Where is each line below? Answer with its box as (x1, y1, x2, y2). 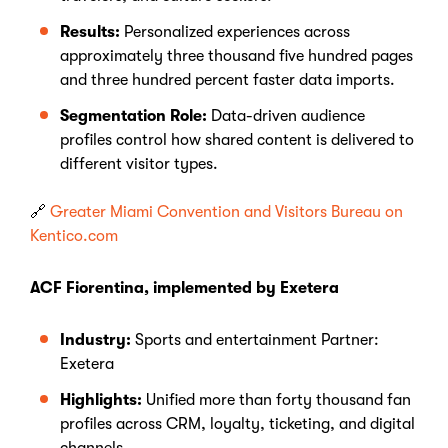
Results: (60, 23, 120, 41)
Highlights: (60, 391, 146, 409)
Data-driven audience (211, 107, 365, 125)
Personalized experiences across (124, 23, 350, 41)
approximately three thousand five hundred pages (60, 47, 413, 65)
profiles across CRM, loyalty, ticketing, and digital (60, 415, 415, 433)
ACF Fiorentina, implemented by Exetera (30, 279, 339, 297)
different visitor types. (60, 155, 218, 173)
